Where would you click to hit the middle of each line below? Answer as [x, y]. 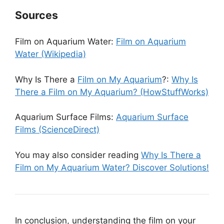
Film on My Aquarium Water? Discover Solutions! [112, 167]
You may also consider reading [78, 155]
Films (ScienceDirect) [57, 129]
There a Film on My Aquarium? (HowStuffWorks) [112, 92]
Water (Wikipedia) [50, 54]
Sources [36, 15]
